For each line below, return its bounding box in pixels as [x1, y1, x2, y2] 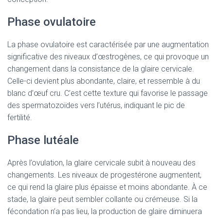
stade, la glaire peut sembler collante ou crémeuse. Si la [7, 195, 198, 204]
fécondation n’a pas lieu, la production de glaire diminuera [7, 207, 202, 216]
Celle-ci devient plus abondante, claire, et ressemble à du [7, 76, 200, 86]
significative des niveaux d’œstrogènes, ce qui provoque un [7, 52, 209, 61]
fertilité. [7, 113, 32, 122]
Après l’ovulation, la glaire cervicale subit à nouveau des [7, 158, 196, 167]
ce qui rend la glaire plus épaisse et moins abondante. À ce [7, 182, 207, 192]
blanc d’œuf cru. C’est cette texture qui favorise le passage [7, 89, 208, 98]
